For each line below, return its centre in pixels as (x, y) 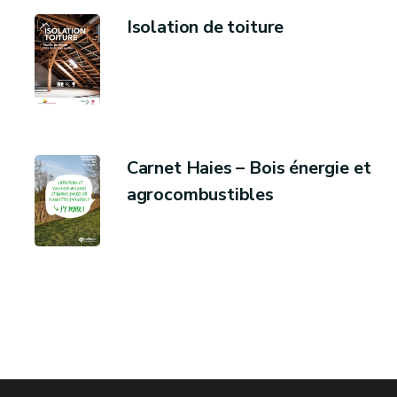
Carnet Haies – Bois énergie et (249, 168)
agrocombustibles (200, 195)
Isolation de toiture (205, 27)
